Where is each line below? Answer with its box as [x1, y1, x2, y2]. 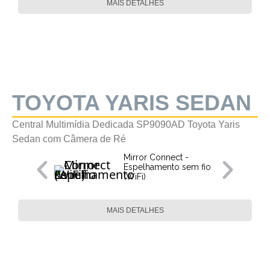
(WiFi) [124, 172, 146, 181]
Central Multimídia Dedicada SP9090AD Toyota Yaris [12, 119, 240, 130]
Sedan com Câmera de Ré [12, 134, 126, 144]
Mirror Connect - [124, 152, 189, 162]
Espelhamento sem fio [124, 162, 211, 172]
